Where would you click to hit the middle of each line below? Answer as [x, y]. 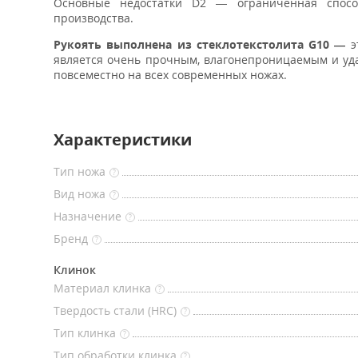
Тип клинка [85, 333]
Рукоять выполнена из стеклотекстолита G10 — [200, 44]
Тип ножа [80, 171]
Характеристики [123, 139]
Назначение [88, 216]
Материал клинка [102, 288]
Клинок [75, 270]
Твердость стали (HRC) [115, 310]
